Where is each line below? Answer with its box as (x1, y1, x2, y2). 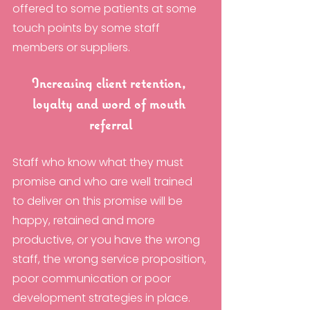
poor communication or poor (12, 271, 174, 287)
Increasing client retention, (32, 77, 190, 92)
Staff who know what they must (12, 154, 186, 171)
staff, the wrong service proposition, (12, 251, 209, 268)
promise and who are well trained (12, 174, 195, 190)
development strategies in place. (12, 290, 190, 307)
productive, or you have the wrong (12, 232, 203, 248)
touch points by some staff (12, 20, 163, 37)
